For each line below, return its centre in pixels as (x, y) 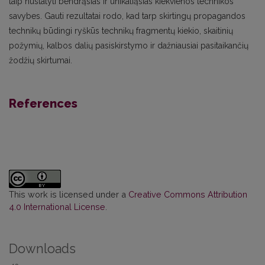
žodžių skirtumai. (41, 61)
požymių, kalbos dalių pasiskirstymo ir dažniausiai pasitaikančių (129, 46)
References (43, 104)
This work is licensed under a (69, 195)
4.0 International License (57, 207)
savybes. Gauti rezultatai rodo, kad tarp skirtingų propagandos (127, 16)
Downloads (42, 249)
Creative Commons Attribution (188, 195)
